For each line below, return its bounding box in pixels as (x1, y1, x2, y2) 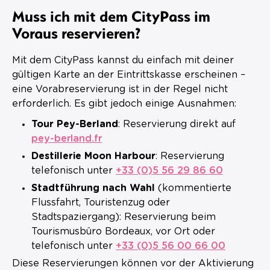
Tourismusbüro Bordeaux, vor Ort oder (31, 226, 215, 236)
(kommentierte (155, 183, 231, 193)
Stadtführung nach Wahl (31, 183, 155, 193)
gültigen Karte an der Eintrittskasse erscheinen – (12, 69, 245, 80)
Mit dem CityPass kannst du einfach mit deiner (12, 55, 234, 65)
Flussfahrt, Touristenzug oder (31, 197, 170, 207)
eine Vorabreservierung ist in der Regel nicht (12, 84, 228, 94)
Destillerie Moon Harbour (31, 151, 155, 161)
